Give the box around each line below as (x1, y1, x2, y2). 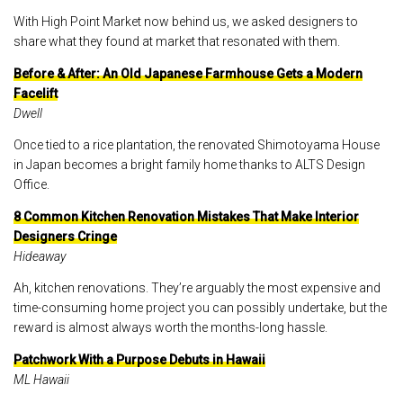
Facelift (13, 85, 58, 101)
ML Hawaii (13, 372, 69, 387)
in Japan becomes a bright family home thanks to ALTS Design (13, 157, 365, 172)
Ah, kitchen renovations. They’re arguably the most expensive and (13, 281, 381, 295)
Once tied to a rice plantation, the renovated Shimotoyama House (13, 138, 380, 152)
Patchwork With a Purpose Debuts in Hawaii (13, 352, 265, 367)
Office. (13, 177, 49, 192)
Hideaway (13, 248, 66, 264)
